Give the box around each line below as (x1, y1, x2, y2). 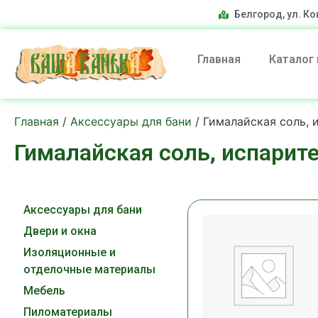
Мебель (23, 284, 65, 298)
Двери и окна (23, 224, 97, 238)
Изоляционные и (23, 246, 116, 260)
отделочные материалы (23, 263, 155, 277)
